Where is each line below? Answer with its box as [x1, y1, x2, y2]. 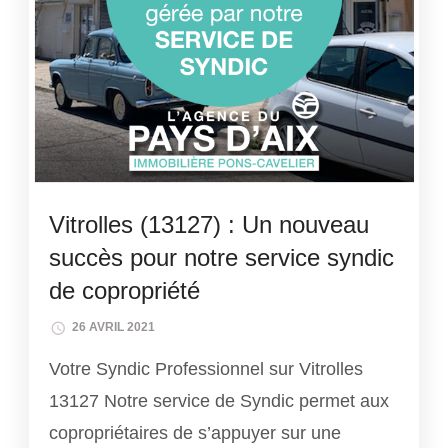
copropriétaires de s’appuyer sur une [49, 423, 341, 444]
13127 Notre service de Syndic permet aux [49, 391, 389, 412]
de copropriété [49, 276, 200, 304]
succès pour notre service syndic [49, 243, 394, 271]
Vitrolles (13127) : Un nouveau [49, 210, 369, 238]
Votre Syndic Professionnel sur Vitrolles [49, 359, 363, 380]
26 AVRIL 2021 [72, 320, 155, 335]
